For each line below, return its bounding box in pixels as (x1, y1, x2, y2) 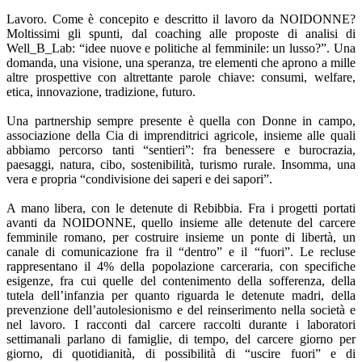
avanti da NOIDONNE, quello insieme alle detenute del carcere (6, 216, 356, 230)
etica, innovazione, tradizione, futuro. (6, 85, 196, 99)
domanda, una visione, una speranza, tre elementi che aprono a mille (6, 56, 356, 70)
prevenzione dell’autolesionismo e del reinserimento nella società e (6, 303, 356, 318)
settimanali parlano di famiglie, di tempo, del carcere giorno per (6, 332, 356, 347)
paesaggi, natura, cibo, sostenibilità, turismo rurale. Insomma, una (6, 158, 356, 172)
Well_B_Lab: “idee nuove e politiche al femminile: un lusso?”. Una (6, 41, 356, 56)
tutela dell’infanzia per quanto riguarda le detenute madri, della (6, 288, 356, 303)
